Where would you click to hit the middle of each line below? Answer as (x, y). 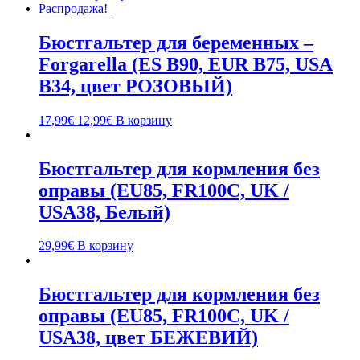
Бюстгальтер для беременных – (176, 42)
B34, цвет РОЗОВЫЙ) (135, 86)
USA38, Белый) (104, 212)
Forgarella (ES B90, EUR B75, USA (186, 64)
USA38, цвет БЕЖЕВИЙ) (148, 338)
